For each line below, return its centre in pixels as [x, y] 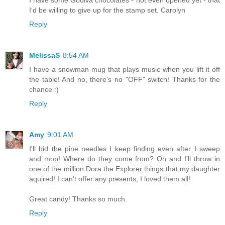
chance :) [44, 89]
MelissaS [44, 55]
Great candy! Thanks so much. [78, 199]
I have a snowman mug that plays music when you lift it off [125, 69]
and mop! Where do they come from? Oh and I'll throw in [125, 158]
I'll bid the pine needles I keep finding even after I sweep [125, 148]
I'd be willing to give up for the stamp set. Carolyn [107, 10]
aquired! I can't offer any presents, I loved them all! [110, 179]
